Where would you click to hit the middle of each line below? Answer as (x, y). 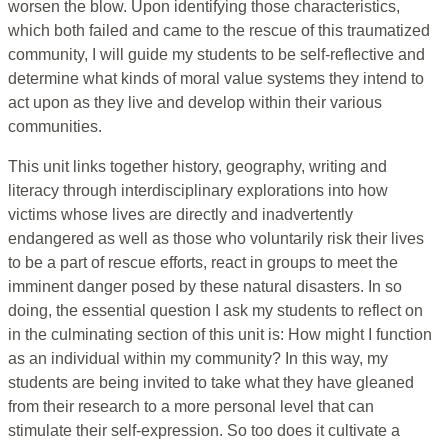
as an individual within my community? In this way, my (198, 359)
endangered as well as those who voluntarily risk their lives (216, 239)
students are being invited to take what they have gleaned (211, 383)
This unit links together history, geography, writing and (197, 167)
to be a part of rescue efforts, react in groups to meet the (203, 263)
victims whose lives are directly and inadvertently (180, 215)
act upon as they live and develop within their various (195, 103)
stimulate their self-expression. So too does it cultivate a (204, 431)
